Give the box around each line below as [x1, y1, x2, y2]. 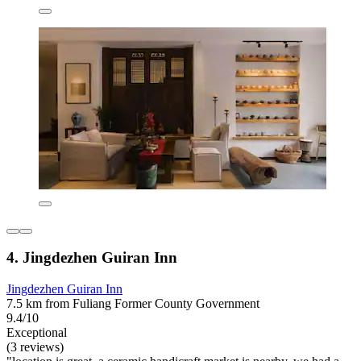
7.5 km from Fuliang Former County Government [6, 296, 259, 310]
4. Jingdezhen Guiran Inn [6, 249, 177, 267]
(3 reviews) [6, 339, 64, 354]
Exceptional [6, 325, 67, 339]
